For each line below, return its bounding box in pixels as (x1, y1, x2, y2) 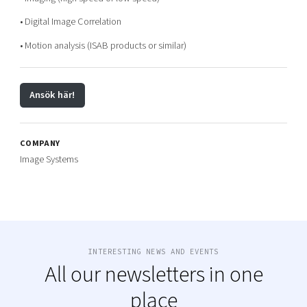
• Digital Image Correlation (19, 14, 121, 29)
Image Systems (19, 151, 78, 167)
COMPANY (19, 136, 60, 149)
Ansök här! (29, 88, 75, 103)
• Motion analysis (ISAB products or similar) (19, 38, 186, 53)
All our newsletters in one (44, 258, 263, 291)
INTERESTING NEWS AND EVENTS (88, 246, 219, 256)
